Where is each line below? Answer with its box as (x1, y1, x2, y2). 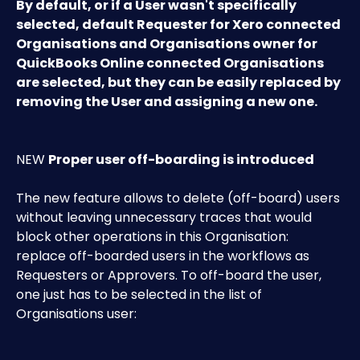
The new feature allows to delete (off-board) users (16, 189, 343, 207)
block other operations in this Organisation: (16, 227, 292, 246)
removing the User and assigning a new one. (16, 92, 317, 111)
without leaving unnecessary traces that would (16, 208, 315, 227)
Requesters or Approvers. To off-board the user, (16, 266, 325, 284)
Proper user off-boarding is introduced (48, 150, 314, 169)
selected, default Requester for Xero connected (16, 15, 343, 34)
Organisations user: (16, 305, 137, 323)
